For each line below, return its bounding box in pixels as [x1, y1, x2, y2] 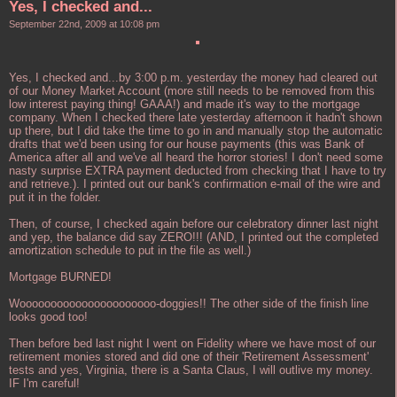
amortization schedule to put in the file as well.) [9, 243, 251, 257]
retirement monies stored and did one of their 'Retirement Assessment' [9, 349, 369, 363]
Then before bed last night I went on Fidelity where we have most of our [9, 336, 376, 350]
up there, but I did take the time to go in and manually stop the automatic [9, 123, 383, 137]
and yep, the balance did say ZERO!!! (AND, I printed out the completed [9, 230, 378, 244]
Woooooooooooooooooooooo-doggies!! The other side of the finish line [9, 296, 369, 310]
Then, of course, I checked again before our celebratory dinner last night [9, 216, 378, 230]
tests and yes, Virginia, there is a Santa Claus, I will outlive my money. [9, 362, 373, 377]
